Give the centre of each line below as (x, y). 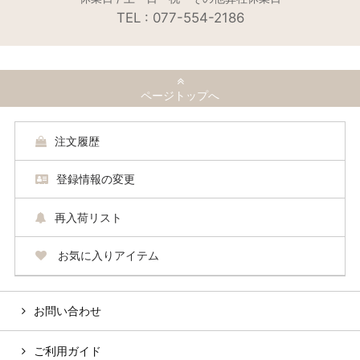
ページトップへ (180, 96)
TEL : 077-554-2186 (180, 18)
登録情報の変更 (95, 179)
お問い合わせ (67, 311)
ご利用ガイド (67, 350)
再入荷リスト (88, 217)
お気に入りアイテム (106, 256)
